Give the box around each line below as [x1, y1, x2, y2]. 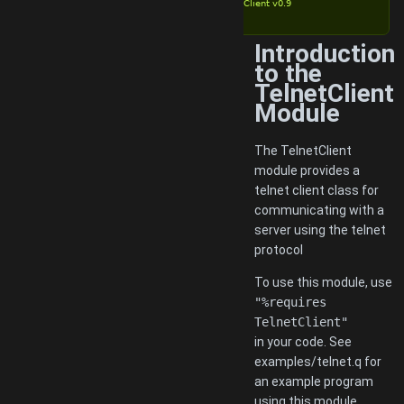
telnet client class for [254, 182, 379, 197]
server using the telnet [254, 222, 386, 237]
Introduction [254, 38, 395, 69]
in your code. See [254, 334, 352, 349]
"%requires [254, 294, 326, 309]
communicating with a [254, 202, 384, 217]
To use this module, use [254, 274, 392, 289]
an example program [254, 373, 373, 389]
